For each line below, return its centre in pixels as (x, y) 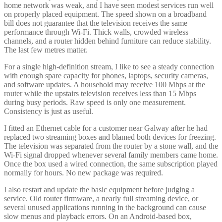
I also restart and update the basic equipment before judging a (99, 190)
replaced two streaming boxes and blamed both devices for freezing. (110, 137)
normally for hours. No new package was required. (83, 173)
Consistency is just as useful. (49, 111)
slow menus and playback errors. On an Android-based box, (98, 217)
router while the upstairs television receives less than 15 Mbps (100, 94)
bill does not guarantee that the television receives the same (96, 23)
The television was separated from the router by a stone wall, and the (111, 146)
